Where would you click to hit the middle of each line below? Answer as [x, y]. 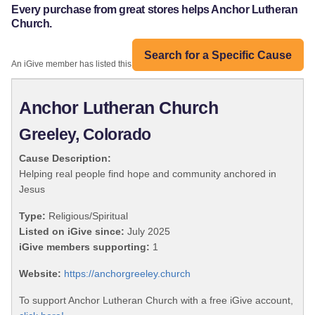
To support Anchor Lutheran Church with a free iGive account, [156, 301]
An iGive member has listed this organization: [97, 64]
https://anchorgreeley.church [127, 274]
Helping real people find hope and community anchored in [148, 174]
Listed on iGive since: [72, 232]
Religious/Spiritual [87, 216]
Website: [40, 274]
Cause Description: [65, 159]
